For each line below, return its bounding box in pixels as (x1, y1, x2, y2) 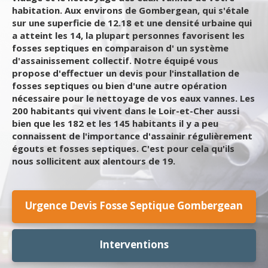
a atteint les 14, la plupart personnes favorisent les (12, 29, 245, 41)
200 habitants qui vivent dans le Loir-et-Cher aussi (12, 105, 239, 117)
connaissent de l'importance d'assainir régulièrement (12, 130, 252, 142)
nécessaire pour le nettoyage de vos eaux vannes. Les (12, 92, 255, 104)
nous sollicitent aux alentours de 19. (12, 155, 175, 167)
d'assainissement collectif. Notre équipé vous (12, 54, 218, 66)
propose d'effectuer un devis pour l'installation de (12, 67, 239, 79)
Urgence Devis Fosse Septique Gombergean (25, 199, 243, 212)
